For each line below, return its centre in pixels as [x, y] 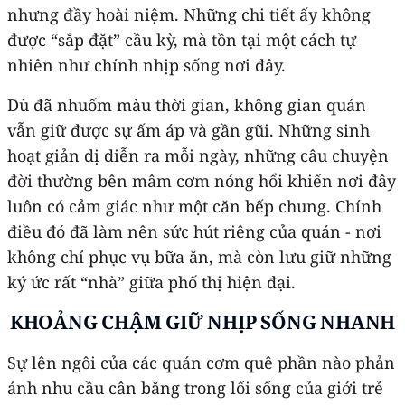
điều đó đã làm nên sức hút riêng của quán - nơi [194, 231]
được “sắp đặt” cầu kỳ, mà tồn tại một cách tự [182, 39]
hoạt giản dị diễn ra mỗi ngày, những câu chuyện [198, 155]
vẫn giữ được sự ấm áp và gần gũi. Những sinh [188, 130]
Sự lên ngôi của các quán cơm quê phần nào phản [201, 362]
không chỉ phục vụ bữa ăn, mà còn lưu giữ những [199, 256]
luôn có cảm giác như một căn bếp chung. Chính [194, 206]
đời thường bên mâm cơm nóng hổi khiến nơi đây [202, 180]
